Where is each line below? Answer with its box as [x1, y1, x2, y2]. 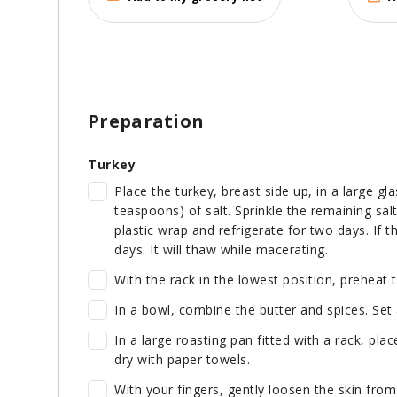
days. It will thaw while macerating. [114, 241, 328, 259]
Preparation [88, 109, 205, 134]
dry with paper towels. [114, 351, 250, 369]
